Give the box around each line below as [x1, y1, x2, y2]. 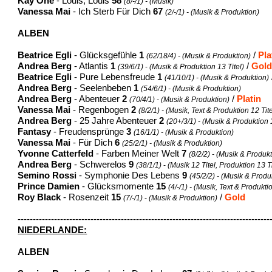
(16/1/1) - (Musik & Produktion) [134, 127, 234, 137]
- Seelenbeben [72, 83, 134, 93]
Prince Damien [18, 181, 80, 191]
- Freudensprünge [51, 126, 127, 137]
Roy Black [18, 192, 61, 202]
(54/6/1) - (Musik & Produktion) [141, 84, 242, 93]
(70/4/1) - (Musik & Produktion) [129, 95, 230, 104]
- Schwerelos [72, 159, 129, 169]
